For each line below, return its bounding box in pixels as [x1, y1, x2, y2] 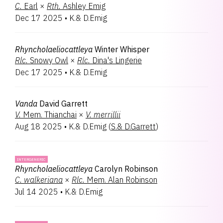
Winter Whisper [95, 44, 149, 54]
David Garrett [39, 99, 88, 109]
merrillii [94, 110, 120, 119]
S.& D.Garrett [111, 121, 156, 131]
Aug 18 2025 [15, 121, 62, 131]
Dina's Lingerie [92, 55, 142, 65]
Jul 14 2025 [15, 187, 58, 197]
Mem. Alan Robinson [87, 175, 157, 185]
